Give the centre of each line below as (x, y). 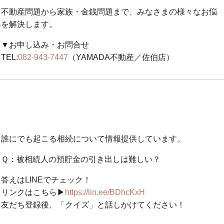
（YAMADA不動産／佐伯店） (121, 57)
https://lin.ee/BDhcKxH (105, 192)
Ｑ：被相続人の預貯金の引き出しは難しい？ (81, 159)
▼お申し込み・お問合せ (45, 45)
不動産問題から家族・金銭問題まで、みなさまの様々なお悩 (109, 12)
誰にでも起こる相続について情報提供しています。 (97, 139)
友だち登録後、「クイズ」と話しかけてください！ (93, 205)
